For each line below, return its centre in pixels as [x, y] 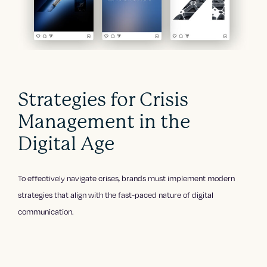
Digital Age [66, 144]
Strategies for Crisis [103, 100]
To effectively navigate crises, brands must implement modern [127, 178]
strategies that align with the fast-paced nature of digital [116, 195]
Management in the [104, 122]
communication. [46, 212]
